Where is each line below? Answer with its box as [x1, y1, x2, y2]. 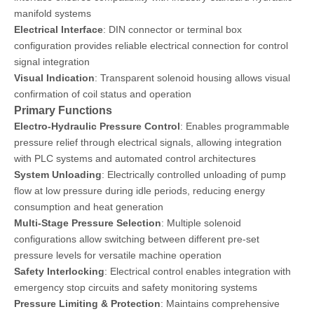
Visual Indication [14, 72, 95, 83]
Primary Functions [14, 104, 112, 116]
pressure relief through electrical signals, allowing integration [14, 137, 282, 148]
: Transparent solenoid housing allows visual [95, 72, 290, 83]
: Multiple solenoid [161, 217, 241, 228]
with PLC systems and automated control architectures [14, 153, 256, 164]
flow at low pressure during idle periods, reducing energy [14, 185, 265, 196]
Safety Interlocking [14, 266, 104, 277]
